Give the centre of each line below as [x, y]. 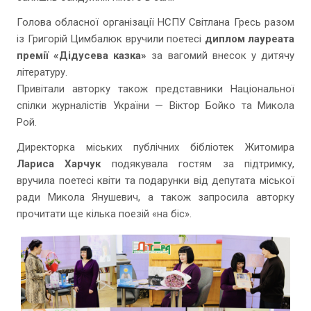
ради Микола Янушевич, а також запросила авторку [155, 197]
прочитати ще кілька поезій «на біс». [104, 214]
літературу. [42, 72]
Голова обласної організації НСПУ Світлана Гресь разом [155, 22]
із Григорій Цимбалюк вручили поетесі [111, 39]
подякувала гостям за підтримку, [198, 164]
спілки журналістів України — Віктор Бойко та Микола [155, 106]
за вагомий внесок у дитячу [221, 56]
